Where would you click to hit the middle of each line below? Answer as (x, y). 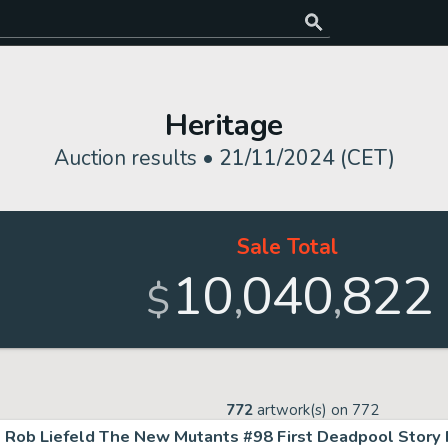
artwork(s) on (302, 410)
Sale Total (287, 247)
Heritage (224, 125)
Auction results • (136, 158)
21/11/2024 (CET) (306, 158)
